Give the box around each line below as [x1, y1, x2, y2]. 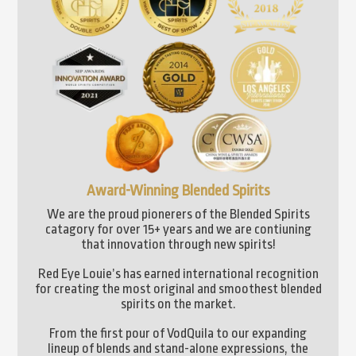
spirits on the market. [120, 296, 236, 312]
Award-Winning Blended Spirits [86, 182, 270, 200]
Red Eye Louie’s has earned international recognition [37, 266, 319, 282]
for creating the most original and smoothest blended [34, 281, 322, 297]
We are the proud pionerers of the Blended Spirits [46, 207, 310, 222]
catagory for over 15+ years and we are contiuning [44, 222, 311, 238]
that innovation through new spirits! [80, 237, 276, 253]
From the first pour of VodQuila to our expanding [49, 326, 307, 342]
